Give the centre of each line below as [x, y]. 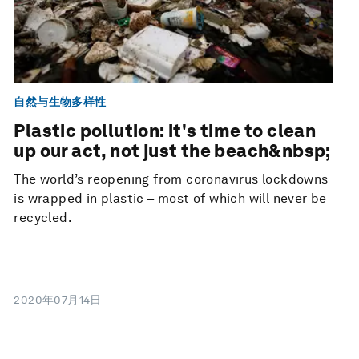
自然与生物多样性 [60, 102]
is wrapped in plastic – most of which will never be [170, 199]
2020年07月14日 [58, 300]
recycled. [43, 218]
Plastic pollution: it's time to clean [165, 131]
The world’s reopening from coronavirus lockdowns [171, 179]
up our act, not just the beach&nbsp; [172, 151]
